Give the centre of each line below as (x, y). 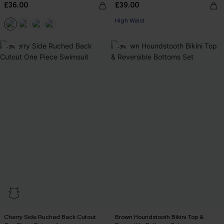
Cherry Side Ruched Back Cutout (50, 217)
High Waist (130, 20)
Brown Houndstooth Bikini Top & (159, 217)
